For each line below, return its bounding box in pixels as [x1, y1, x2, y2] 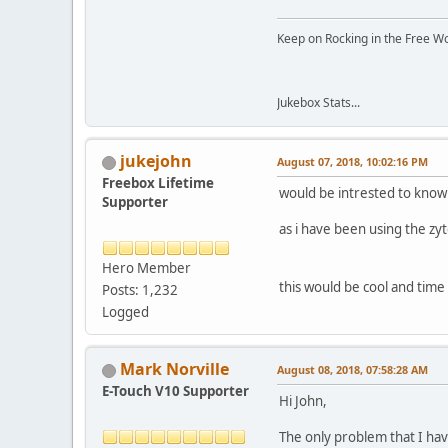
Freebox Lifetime [102, 174, 214, 193]
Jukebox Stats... [277, 94, 360, 112]
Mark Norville [120, 358, 229, 381]
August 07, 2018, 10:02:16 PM [277, 154, 428, 170]
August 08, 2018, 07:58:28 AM [277, 362, 428, 378]
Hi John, [279, 392, 327, 411]
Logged [102, 303, 149, 322]
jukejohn [120, 150, 192, 173]
